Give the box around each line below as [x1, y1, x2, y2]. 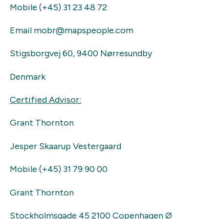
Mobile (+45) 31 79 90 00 [10, 164, 108, 175]
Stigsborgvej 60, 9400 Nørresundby [10, 48, 152, 59]
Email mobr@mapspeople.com [10, 24, 137, 36]
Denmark [10, 71, 45, 82]
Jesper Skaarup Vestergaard [10, 140, 121, 152]
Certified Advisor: [10, 94, 81, 106]
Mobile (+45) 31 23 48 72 [10, 1, 109, 13]
